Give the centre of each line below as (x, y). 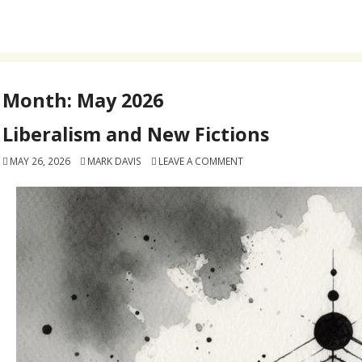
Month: (40, 100)
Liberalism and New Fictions (136, 135)
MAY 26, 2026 (40, 161)
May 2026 (120, 100)
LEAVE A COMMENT (200, 161)
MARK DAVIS (114, 161)
